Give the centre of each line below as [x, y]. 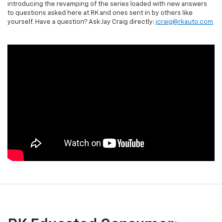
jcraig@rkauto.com [184, 22]
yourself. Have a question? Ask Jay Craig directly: [82, 22]
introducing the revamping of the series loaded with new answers [107, 4]
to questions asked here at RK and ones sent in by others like [100, 13]
